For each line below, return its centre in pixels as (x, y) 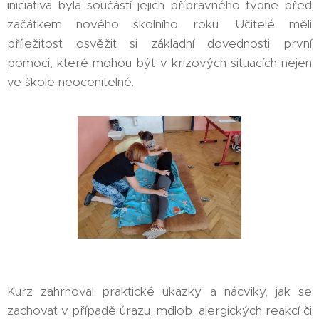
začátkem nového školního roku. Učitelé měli (159, 24)
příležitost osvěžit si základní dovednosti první (159, 43)
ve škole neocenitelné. (70, 82)
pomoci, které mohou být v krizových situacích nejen (159, 63)
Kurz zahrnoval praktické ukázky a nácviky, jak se (159, 292)
